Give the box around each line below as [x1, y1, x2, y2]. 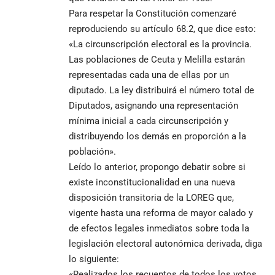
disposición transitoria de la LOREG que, [69, 192, 234, 203]
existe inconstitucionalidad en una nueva [69, 176, 235, 188]
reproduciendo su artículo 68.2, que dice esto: [69, 23, 256, 34]
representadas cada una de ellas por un [69, 69, 229, 80]
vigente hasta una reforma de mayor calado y [69, 207, 253, 219]
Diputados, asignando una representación [69, 99, 238, 111]
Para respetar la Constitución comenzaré [69, 7, 236, 19]
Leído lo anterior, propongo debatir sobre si [69, 161, 246, 172]
